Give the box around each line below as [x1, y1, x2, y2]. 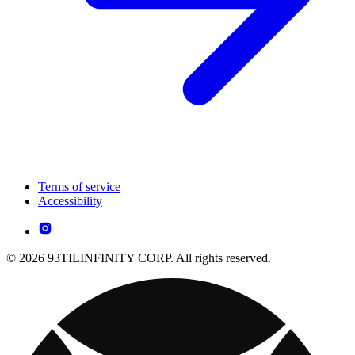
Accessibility [38, 194, 102, 208]
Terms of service [38, 180, 120, 194]
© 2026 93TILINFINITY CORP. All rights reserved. [6, 251, 271, 265]
